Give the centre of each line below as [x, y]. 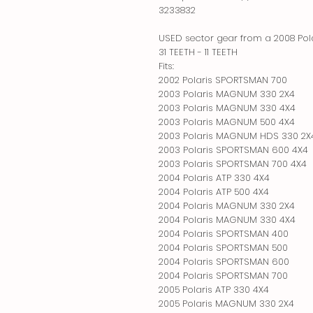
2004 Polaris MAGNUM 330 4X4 [227, 219]
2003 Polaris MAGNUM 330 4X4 [227, 108]
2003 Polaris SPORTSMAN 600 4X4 [233, 150]
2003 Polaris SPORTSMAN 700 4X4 [233, 163]
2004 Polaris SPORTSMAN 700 [223, 275]
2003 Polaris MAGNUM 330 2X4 [227, 94]
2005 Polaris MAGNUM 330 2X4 [226, 303]
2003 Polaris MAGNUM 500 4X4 [227, 122]
